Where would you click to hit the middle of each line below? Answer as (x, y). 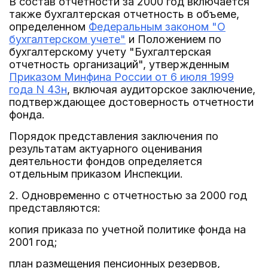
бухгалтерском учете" (67, 39)
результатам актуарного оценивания (106, 149)
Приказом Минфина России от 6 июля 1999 (121, 77)
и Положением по (173, 39)
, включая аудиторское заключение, (161, 89)
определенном (49, 27)
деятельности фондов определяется (106, 161)
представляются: (55, 208)
